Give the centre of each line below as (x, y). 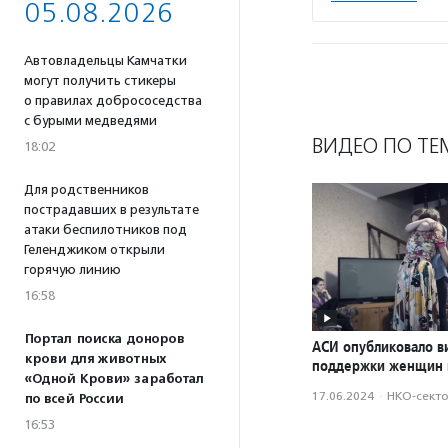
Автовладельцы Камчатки (105, 60)
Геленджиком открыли (94, 249)
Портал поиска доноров (104, 339)
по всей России (73, 399)
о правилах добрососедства (113, 100)
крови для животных (95, 359)
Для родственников (86, 189)
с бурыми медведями (90, 120)
